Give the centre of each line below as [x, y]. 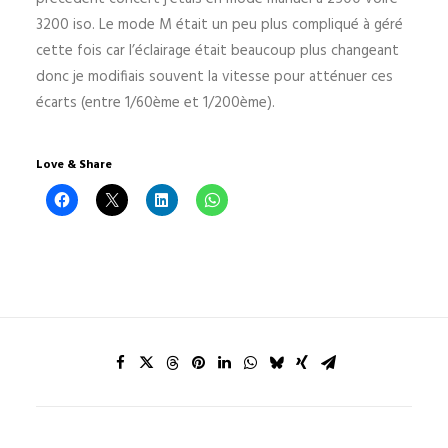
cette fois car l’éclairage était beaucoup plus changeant [217, 51]
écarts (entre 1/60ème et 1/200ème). [155, 103]
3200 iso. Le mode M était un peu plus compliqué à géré [219, 25]
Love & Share [74, 165]
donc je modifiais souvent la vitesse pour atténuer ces [214, 77]
